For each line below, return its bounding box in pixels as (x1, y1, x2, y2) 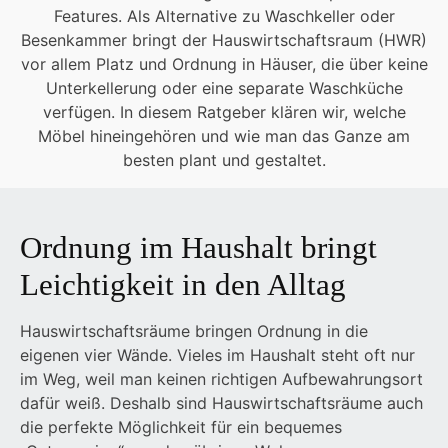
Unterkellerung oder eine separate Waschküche (45, 78, 403, 99)
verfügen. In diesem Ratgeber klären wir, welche (42, 102, 406, 123)
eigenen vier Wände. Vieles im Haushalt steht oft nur (20, 345, 415, 366)
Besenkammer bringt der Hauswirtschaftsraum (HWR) (21, 30, 427, 51)
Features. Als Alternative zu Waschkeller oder (53, 6, 395, 27)
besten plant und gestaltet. (122, 150, 326, 171)
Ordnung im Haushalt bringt (20, 230, 377, 266)
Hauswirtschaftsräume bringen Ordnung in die (20, 321, 368, 342)
